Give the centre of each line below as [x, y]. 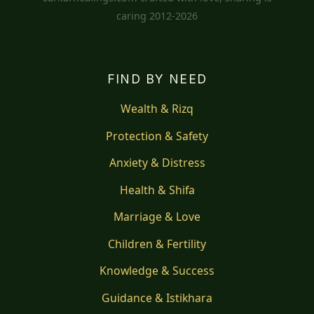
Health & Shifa [157, 190]
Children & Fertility [157, 244]
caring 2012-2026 [157, 16]
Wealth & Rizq [157, 109]
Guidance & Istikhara [157, 298]
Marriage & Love [157, 217]
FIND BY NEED [157, 79]
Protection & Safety [157, 136]
